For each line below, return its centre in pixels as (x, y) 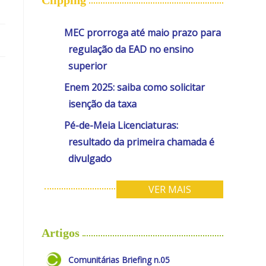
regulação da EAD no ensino (131, 49)
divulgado (90, 158)
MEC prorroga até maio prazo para (143, 32)
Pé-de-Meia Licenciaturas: (121, 125)
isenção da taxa (102, 104)
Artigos (61, 232)
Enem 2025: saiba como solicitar (135, 87)
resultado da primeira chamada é (141, 142)
